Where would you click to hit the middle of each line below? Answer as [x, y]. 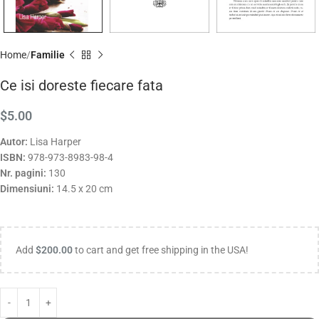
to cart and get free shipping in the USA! [161, 250]
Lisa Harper [54, 142]
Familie [48, 55]
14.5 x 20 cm [83, 189]
